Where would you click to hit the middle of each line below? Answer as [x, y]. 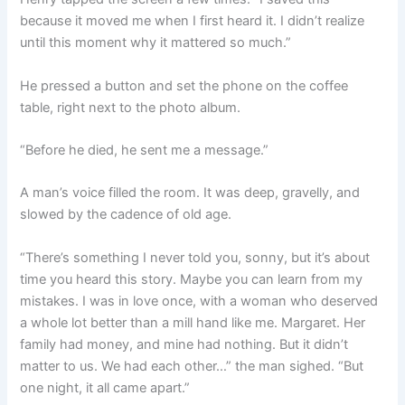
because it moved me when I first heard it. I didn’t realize [193, 21]
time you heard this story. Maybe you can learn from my [192, 279]
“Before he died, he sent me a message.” [145, 150]
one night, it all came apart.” [105, 387]
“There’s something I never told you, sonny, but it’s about [195, 257]
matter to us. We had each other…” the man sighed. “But [192, 366]
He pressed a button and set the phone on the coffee [184, 85]
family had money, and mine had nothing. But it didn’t [184, 344]
